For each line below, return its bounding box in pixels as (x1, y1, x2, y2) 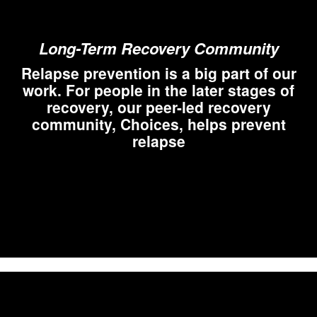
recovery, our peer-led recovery (46, 96, 271, 117)
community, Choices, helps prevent (31, 113, 286, 134)
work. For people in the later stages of (23, 79, 294, 100)
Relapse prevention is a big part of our (21, 62, 296, 83)
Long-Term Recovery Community (38, 36, 279, 59)
